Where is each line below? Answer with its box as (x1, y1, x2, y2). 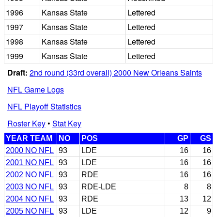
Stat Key (52, 117, 81, 129)
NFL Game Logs (7, 83, 64, 95)
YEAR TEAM (6, 134, 52, 142)
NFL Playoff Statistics (7, 100, 81, 112)
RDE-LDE (81, 182, 116, 191)
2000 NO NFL (6, 146, 54, 155)
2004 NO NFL (6, 194, 54, 203)
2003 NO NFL (6, 182, 54, 191)
